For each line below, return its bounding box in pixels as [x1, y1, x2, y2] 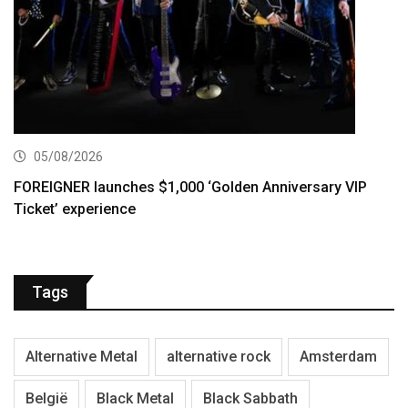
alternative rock [167, 347, 270, 365]
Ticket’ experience [14, 199, 136, 218]
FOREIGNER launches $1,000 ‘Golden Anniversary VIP [14, 178, 367, 196]
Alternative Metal [25, 347, 138, 365]
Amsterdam [300, 347, 377, 365]
